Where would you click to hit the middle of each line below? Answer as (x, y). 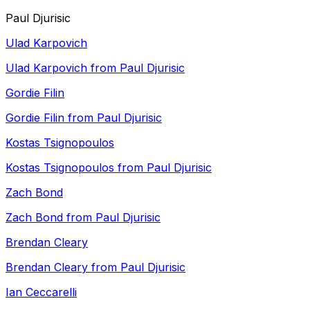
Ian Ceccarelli (41, 292)
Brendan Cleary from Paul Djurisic (95, 267)
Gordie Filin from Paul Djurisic (84, 118)
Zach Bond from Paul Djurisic (83, 217)
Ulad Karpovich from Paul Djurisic (95, 68)
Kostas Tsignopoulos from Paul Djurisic (109, 167)
